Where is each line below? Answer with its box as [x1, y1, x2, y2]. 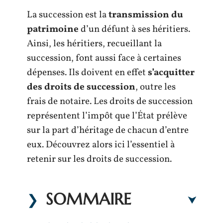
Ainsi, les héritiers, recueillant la [27, 37, 162, 50]
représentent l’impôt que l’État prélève [27, 110, 187, 122]
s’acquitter [148, 66, 195, 79]
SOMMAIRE [46, 189, 131, 209]
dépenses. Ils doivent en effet [27, 66, 148, 79]
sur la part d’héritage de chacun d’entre [27, 124, 189, 137]
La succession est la [27, 8, 107, 21]
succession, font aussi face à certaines [27, 52, 181, 65]
